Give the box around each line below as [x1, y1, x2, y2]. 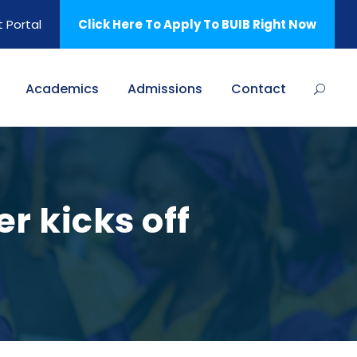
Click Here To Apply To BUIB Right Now [78, 16, 316, 33]
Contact [231, 80, 286, 98]
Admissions [127, 80, 202, 98]
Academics [25, 80, 99, 98]
